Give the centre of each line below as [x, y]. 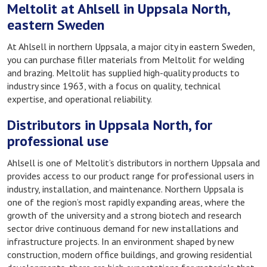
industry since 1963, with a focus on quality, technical [114, 86]
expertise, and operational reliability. [80, 99]
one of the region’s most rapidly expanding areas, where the [126, 202]
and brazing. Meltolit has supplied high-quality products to [123, 72]
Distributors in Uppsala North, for [110, 125]
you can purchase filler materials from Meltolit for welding [126, 59]
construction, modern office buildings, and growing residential [130, 255]
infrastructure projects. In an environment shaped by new [121, 242]
